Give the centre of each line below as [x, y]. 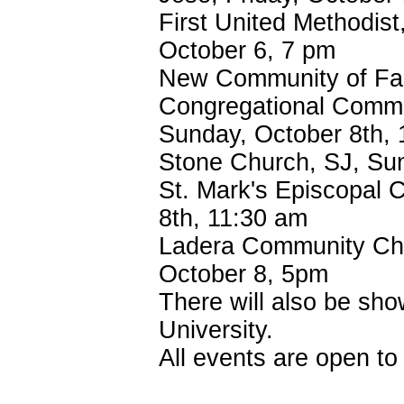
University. [216, 330]
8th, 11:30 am [233, 218]
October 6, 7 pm [247, 50]
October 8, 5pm [243, 274]
